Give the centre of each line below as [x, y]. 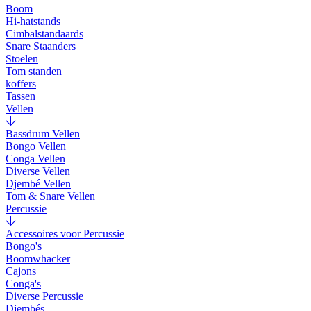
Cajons [21, 271]
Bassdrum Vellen [43, 134]
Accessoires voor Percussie [65, 234]
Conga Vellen [35, 159]
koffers [21, 84]
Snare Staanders [41, 47]
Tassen [20, 96]
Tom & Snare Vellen [50, 196]
